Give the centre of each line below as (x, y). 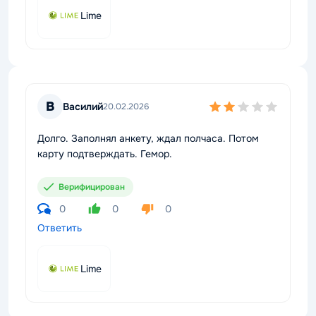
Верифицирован (92, 187)
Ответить (60, 228)
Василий (83, 106)
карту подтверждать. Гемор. (105, 154)
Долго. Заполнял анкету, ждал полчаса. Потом (148, 138)
